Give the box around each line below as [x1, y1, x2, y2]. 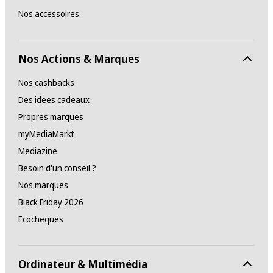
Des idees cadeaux [18, 94, 90, 106]
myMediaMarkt [18, 128, 74, 140]
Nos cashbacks [18, 77, 74, 89]
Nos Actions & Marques [18, 51, 140, 66]
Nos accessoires [18, 8, 79, 20]
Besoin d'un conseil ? [18, 162, 96, 174]
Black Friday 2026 [18, 196, 83, 208]
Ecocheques [18, 213, 63, 225]
